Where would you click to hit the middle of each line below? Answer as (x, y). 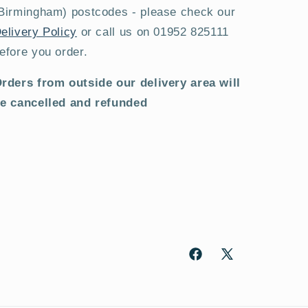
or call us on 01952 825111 (153, 32)
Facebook (211, 261)
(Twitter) (239, 278)
